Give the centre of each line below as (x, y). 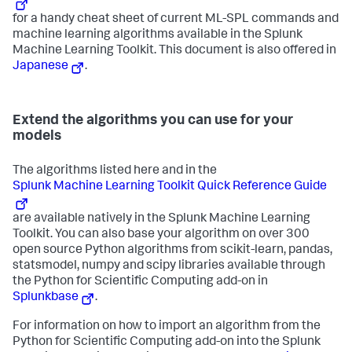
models (37, 136)
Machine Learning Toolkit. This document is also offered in (174, 51)
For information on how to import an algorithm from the (167, 327)
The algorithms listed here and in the (115, 171)
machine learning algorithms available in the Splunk (158, 35)
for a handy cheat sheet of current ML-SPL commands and (176, 19)
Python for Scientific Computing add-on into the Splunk (167, 343)
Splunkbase (46, 297)
